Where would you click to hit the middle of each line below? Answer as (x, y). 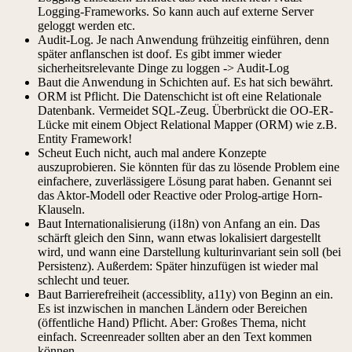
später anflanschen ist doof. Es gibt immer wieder (159, 53)
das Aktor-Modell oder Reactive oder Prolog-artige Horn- (180, 195)
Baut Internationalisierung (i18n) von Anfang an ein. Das (179, 223)
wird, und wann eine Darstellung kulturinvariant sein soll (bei (189, 251)
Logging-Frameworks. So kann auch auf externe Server (176, 11)
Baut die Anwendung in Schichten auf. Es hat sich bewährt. (185, 82)
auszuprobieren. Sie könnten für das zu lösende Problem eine (189, 167)
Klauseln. (61, 209)
